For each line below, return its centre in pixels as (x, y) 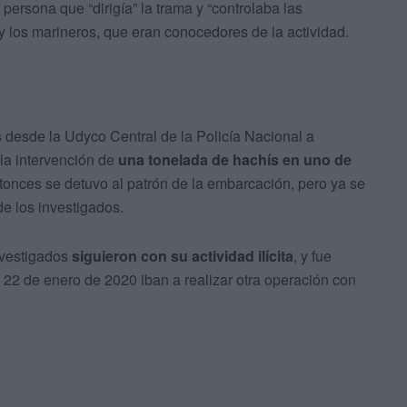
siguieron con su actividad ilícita (183, 256)
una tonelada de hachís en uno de (235, 160)
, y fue (313, 256)
